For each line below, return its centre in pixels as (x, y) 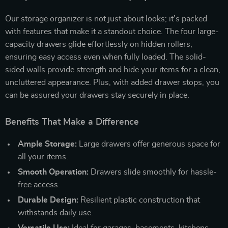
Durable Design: (48, 200)
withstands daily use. (55, 212)
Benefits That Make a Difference (72, 122)
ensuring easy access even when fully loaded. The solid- (106, 57)
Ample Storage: (47, 144)
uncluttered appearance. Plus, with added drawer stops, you (112, 82)
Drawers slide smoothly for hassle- (153, 172)
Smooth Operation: (53, 172)
